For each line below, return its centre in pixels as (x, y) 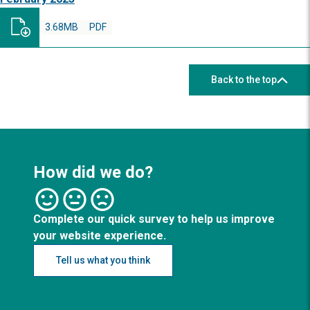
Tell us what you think (103, 260)
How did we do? (93, 172)
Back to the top (244, 80)
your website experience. (100, 236)
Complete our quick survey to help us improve (154, 219)
